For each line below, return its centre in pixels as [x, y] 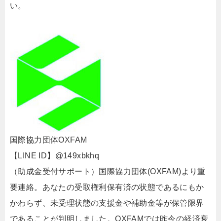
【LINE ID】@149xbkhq [55, 156]
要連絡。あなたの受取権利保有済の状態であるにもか [107, 187]
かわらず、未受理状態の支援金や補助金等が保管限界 [107, 203]
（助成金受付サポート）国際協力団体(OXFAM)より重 [108, 171]
